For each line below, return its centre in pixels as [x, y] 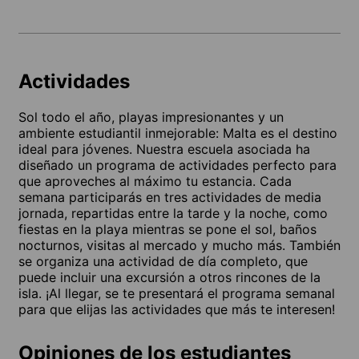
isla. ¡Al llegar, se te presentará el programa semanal [177, 293]
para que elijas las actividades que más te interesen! [177, 309]
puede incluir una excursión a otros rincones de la [169, 277]
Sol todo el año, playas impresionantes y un [151, 117]
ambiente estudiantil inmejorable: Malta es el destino [178, 133]
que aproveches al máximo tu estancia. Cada [155, 181]
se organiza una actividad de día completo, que [163, 261]
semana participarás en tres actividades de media [170, 197]
